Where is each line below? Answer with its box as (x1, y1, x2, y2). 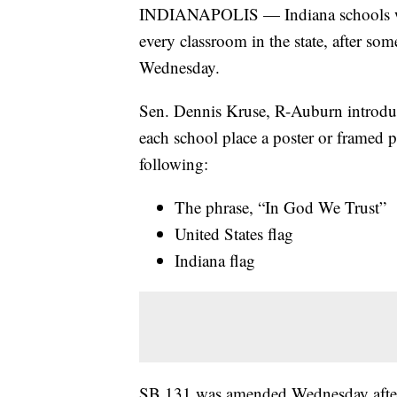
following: (139, 152, 208, 175)
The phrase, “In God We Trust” (175, 196, 386, 219)
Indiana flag (175, 249, 255, 272)
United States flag (175, 222, 293, 245)
